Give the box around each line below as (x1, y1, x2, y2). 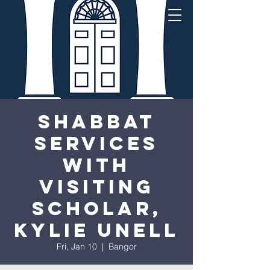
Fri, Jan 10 (56, 241, 97, 252)
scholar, (31, 196, 162, 221)
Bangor (108, 241, 137, 252)
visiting (39, 175, 154, 199)
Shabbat (37, 110, 155, 134)
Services (34, 131, 159, 155)
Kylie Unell (14, 218, 179, 242)
